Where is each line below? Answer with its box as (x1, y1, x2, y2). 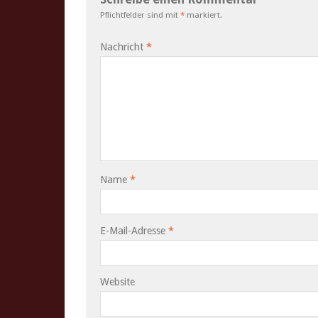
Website (100, 276, 135, 287)
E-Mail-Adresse (100, 225, 168, 236)
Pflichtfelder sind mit (100, 10, 180, 20)
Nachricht (100, 41, 146, 53)
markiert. (185, 10, 222, 20)
